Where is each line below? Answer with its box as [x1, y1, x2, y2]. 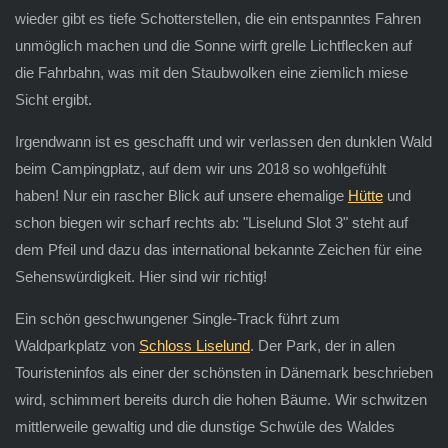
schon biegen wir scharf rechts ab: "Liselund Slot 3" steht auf [14, 213, 408, 231]
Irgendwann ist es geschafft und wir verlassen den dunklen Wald [14, 132, 432, 150]
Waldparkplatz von [14, 336, 139, 354]
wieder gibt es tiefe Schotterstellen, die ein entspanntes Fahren [14, 9, 421, 27]
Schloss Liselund [138, 336, 250, 354]
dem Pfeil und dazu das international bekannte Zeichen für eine [14, 240, 422, 258]
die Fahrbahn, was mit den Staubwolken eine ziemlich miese [14, 63, 408, 81]
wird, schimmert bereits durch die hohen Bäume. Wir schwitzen [14, 390, 427, 408]
